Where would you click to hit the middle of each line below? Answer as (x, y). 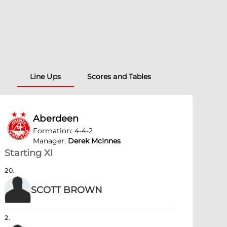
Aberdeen (56, 119)
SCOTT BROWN (67, 190)
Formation (52, 131)
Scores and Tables (119, 77)
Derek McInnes (94, 141)
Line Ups (45, 77)
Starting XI (29, 153)
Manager (49, 141)
